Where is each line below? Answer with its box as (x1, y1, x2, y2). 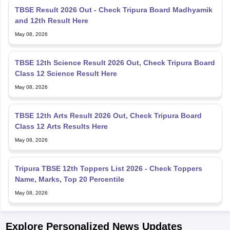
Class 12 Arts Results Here (14, 107, 108, 116)
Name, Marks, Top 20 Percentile (14, 160, 124, 169)
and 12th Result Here (14, 2, 88, 10)
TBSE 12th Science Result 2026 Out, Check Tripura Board (14, 44, 215, 52)
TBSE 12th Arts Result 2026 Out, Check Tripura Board (14, 97, 202, 105)
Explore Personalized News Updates (5, 206, 182, 218)
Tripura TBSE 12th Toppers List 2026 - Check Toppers (14, 149, 202, 158)
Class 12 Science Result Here (14, 54, 117, 63)
